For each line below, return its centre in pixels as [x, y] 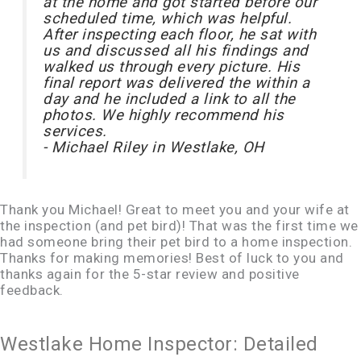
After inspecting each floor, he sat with [180, 34]
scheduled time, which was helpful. [168, 18]
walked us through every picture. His [172, 66]
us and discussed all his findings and [176, 50]
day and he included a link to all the [169, 99]
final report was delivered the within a [176, 83]
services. [75, 131]
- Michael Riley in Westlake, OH [154, 147]
